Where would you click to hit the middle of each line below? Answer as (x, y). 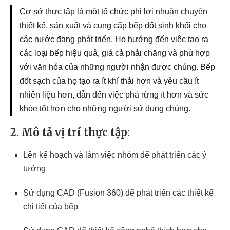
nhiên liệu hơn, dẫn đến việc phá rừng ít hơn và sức (114, 95)
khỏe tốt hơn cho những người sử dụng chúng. (105, 109)
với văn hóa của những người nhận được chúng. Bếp (117, 67)
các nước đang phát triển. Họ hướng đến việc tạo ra (114, 39)
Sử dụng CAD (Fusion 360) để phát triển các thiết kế (118, 193)
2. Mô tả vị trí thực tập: (70, 132)
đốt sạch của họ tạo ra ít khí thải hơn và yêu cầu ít (109, 81)
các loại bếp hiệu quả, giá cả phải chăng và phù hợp (115, 53)
